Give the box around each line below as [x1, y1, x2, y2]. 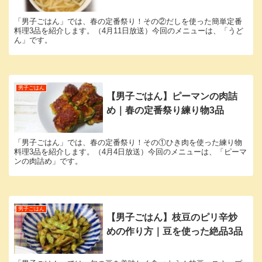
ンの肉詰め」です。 [14, 156, 82, 166]
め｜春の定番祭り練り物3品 [106, 105, 225, 116]
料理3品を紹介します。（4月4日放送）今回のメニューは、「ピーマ [14, 147, 247, 156]
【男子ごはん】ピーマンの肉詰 [106, 91, 238, 102]
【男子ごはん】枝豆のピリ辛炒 [106, 212, 238, 223]
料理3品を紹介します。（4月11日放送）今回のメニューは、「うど [14, 26, 243, 36]
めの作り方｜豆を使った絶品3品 [106, 226, 243, 237]
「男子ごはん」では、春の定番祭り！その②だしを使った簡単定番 [14, 17, 242, 26]
